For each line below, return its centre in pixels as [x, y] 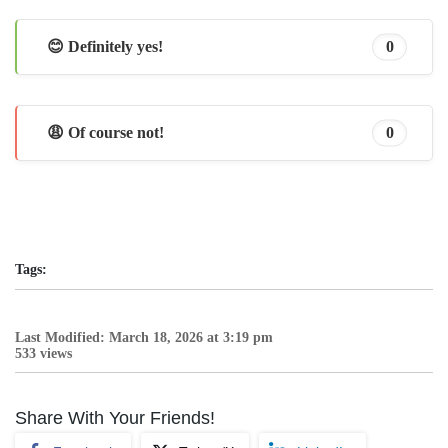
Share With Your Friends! [115, 417]
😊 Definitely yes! [105, 46]
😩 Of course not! [105, 132]
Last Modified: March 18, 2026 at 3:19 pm [144, 337]
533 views [43, 353]
